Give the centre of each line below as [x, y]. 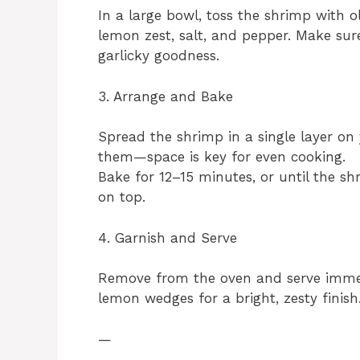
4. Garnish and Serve [168, 237]
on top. [122, 197]
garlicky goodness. [159, 56]
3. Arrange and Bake [166, 96]
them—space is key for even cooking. [222, 157]
